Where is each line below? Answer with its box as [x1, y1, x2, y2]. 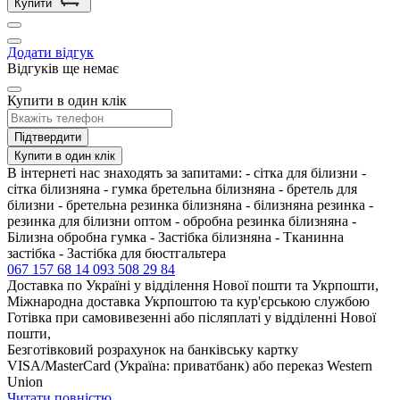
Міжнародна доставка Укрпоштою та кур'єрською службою [7, 293, 370, 309]
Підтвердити [14, 129, 81, 144]
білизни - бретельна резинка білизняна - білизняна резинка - [7, 196, 373, 212]
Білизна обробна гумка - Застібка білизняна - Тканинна [7, 229, 344, 245]
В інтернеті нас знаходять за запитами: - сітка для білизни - [7, 164, 366, 180]
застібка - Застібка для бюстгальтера [7, 245, 226, 261]
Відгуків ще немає [7, 60, 119, 76]
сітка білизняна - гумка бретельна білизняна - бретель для [7, 180, 357, 196]
